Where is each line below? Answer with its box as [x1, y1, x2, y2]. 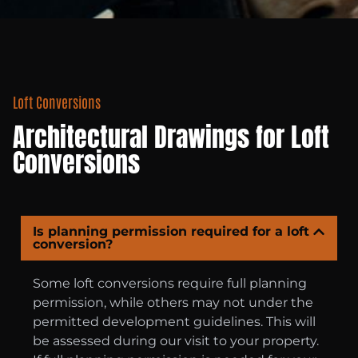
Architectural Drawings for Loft [13, 117, 329, 157]
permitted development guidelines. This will [33, 313, 316, 329]
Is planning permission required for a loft [33, 223, 309, 239]
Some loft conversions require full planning [33, 275, 307, 291]
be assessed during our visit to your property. [33, 332, 319, 348]
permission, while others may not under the [33, 294, 313, 310]
